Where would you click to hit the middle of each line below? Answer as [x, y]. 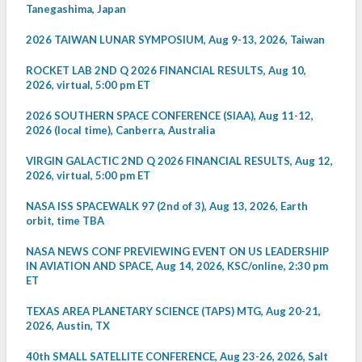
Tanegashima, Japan [76, 9]
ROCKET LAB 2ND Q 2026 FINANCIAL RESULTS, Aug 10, [166, 71]
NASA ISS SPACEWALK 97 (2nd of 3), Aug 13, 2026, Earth [167, 206]
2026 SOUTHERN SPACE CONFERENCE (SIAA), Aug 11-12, [170, 116]
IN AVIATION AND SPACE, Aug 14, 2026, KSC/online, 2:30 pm [177, 266]
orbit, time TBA [65, 221]
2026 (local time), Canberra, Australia [120, 130]
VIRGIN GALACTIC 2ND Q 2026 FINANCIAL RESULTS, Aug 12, [179, 161]
